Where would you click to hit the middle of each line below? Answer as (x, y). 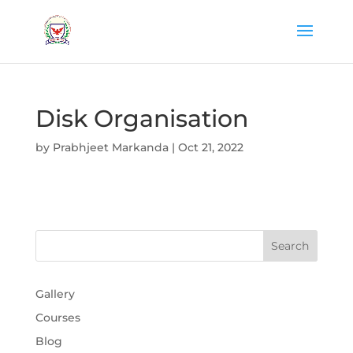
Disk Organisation (141, 119)
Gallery (55, 294)
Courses (58, 318)
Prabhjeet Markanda (110, 147)
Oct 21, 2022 (210, 147)
